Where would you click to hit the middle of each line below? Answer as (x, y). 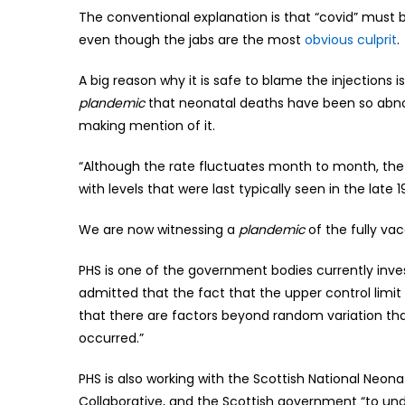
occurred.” (111, 338)
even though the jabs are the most (192, 39)
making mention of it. (147, 125)
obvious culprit (351, 39)
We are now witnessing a (159, 229)
